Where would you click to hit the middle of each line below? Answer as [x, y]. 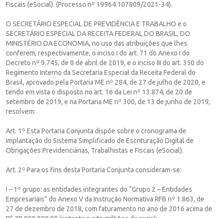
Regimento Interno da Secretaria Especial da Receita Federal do [101, 72]
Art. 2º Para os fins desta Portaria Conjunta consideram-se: [94, 170]
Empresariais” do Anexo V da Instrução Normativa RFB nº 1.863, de [105, 199]
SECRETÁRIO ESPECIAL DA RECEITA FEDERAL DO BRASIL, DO [98, 33]
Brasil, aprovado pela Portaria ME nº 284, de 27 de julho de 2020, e [106, 82]
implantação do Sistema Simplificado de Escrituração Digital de [100, 140]
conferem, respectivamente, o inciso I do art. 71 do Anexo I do [98, 53]
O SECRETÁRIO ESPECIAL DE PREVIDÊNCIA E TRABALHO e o [96, 24]
